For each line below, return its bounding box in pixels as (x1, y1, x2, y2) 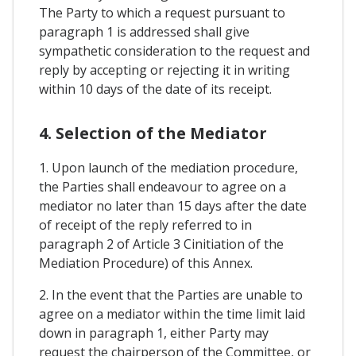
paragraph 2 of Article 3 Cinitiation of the (39, 235, 284, 253)
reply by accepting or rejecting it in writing (39, 61, 290, 79)
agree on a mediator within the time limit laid (39, 305, 305, 323)
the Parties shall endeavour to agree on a (39, 178, 286, 196)
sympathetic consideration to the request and (39, 42, 310, 60)
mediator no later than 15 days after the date (39, 197, 307, 215)
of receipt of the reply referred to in (39, 216, 252, 234)
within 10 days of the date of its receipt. (39, 80, 272, 99)
